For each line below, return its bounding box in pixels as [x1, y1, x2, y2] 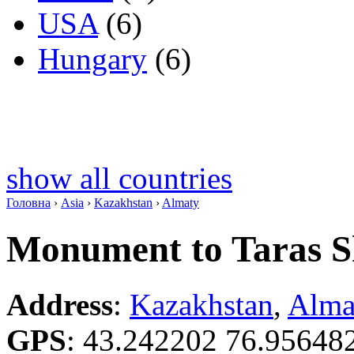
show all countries [6, 161, 232, 196]
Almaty [162, 196, 199, 210]
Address [6, 288, 113, 322]
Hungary [38, 42, 147, 77]
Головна [6, 196, 51, 210]
